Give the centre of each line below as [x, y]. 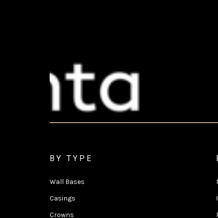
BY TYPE [71, 158]
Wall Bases [67, 182]
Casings [63, 198]
